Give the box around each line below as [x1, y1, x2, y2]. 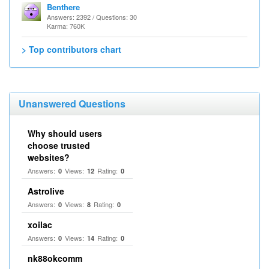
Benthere [47, 1, 80, 13]
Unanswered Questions [19, 97, 125, 110]
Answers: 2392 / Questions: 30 [47, 12, 137, 22]
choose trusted [28, 139, 90, 151]
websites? [28, 151, 70, 163]
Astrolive [28, 185, 64, 197]
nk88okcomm [28, 252, 82, 264]
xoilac [28, 219, 52, 231]
